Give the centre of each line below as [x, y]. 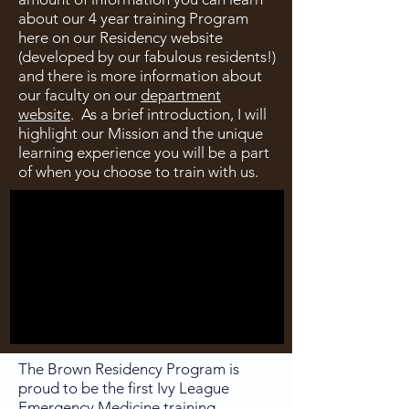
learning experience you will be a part [144, 152]
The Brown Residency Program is [129, 369]
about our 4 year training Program [133, 18]
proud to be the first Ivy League [124, 388]
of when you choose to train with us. [138, 172]
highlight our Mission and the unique [141, 133]
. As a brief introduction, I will [168, 114]
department [181, 95]
